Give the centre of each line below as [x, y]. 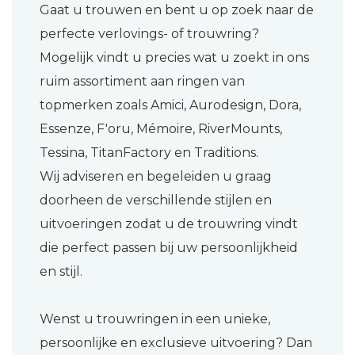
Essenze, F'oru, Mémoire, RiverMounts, [161, 129]
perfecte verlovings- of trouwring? [149, 34]
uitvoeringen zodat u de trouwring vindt [169, 224]
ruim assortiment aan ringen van [142, 82]
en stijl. [61, 272]
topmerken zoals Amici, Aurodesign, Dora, [170, 105]
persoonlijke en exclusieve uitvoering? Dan [176, 343]
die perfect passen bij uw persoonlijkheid [169, 248]
